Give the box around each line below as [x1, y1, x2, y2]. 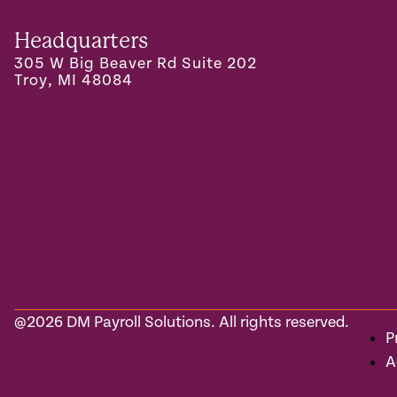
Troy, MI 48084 [14, 71, 133, 89]
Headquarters [14, 27, 148, 53]
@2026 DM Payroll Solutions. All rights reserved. [14, 313, 349, 331]
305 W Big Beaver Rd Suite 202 [14, 54, 257, 72]
